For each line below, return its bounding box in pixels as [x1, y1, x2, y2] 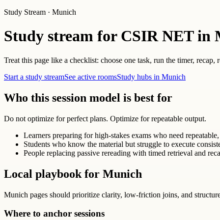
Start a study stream [4, 72, 64, 81]
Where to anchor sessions [4, 208, 105, 219]
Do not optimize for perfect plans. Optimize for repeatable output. [4, 114, 206, 123]
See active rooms [64, 72, 117, 81]
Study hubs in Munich [117, 72, 186, 81]
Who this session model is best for [4, 91, 172, 104]
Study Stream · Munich [4, 8, 76, 16]
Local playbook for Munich [4, 167, 142, 180]
